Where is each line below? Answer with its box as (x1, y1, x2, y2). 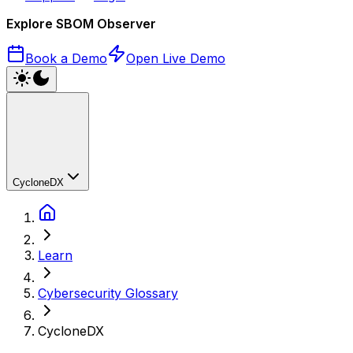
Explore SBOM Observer (6, 16, 156, 32)
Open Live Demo (126, 50, 225, 66)
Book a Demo (25, 50, 107, 66)
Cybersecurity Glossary (38, 285, 178, 301)
